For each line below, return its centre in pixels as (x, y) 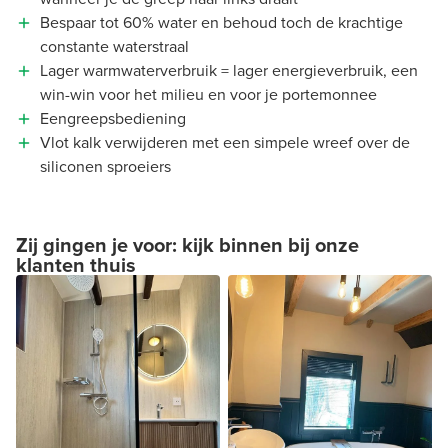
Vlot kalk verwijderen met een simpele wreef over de (225, 142)
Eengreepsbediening (113, 118)
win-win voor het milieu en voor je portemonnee (208, 94)
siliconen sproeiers (105, 166)
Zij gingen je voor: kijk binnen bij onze (187, 244)
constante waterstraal (114, 46)
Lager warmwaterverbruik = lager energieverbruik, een (229, 70)
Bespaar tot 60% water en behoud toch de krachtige (221, 22)
